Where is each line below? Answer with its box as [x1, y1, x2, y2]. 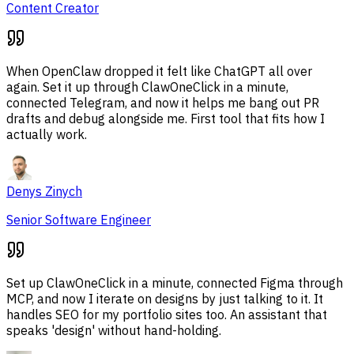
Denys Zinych [6, 183, 82, 200]
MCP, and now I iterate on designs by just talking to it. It [6, 291, 323, 307]
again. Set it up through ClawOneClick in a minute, [6, 79, 288, 96]
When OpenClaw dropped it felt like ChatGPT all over [6, 63, 312, 80]
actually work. [6, 126, 87, 143]
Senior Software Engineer [6, 212, 151, 228]
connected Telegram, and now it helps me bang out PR [6, 95, 319, 111]
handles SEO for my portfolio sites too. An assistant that [6, 307, 327, 323]
